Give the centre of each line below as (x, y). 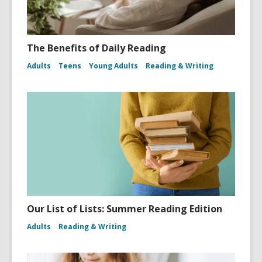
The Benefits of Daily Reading (96, 48)
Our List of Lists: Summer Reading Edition (125, 209)
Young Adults (113, 66)
